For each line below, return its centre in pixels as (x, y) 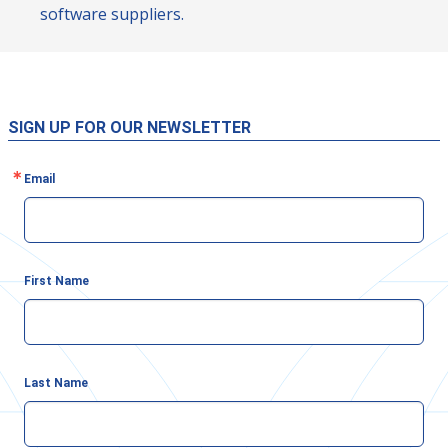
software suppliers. (112, 14)
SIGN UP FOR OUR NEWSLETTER (129, 127)
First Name (56, 281)
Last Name (56, 383)
